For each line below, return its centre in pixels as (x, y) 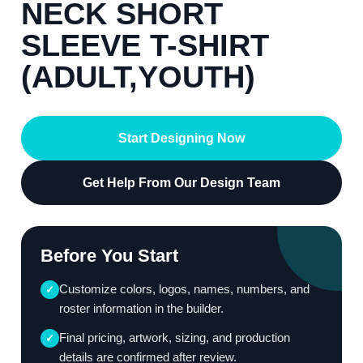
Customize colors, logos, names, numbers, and (184, 289)
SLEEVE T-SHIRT (145, 46)
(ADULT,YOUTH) (138, 77)
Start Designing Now (181, 139)
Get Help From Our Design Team (181, 183)
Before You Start (109, 256)
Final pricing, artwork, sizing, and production (175, 338)
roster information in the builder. (141, 309)
